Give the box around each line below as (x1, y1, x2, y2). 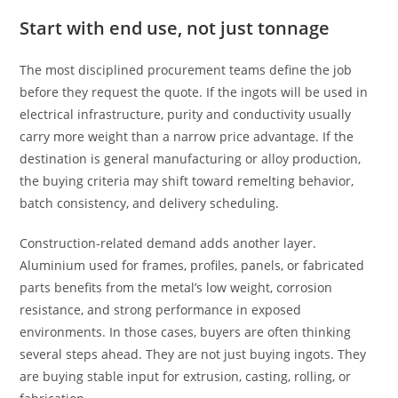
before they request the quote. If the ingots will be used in (20, 84, 369, 100)
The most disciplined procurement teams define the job (20, 61, 353, 78)
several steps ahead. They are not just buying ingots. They (20, 346, 367, 362)
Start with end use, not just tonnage (20, 16, 330, 40)
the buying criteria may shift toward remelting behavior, (20, 172, 354, 189)
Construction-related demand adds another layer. (20, 235, 317, 251)
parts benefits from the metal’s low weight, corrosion (20, 279, 333, 296)
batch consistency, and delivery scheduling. (20, 195, 280, 211)
